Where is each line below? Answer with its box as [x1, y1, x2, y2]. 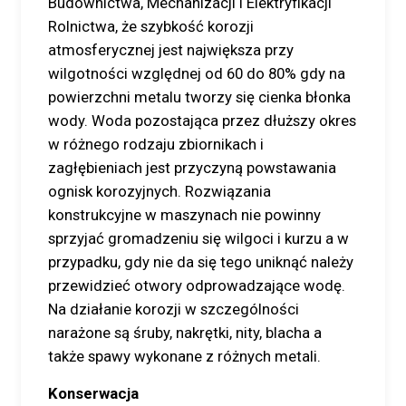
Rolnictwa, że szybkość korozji [48, 17, 254, 35]
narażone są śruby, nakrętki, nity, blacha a [48, 324, 322, 342]
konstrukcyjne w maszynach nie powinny [48, 206, 321, 224]
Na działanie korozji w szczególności [48, 300, 299, 318]
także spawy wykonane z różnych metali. [48, 347, 321, 365]
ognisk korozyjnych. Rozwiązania [48, 182, 271, 200]
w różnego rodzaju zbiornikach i [48, 135, 264, 153]
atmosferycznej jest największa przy [48, 41, 294, 59]
